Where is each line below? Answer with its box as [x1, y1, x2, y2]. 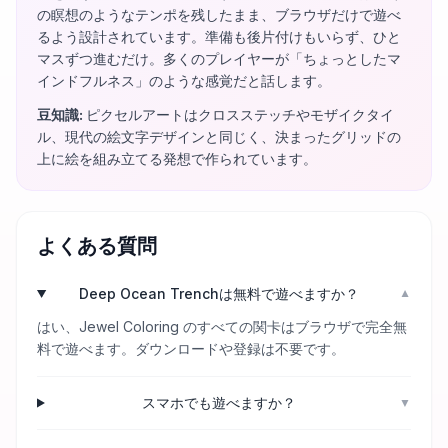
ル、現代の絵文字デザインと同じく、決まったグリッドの [37, 128, 401, 145]
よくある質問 [37, 234, 157, 258]
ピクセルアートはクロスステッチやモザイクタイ [86, 106, 394, 123]
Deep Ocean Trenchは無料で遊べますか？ [79, 285, 360, 302]
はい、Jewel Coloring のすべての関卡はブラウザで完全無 [37, 318, 407, 335]
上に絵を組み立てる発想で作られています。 [37, 150, 317, 167]
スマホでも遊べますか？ [142, 394, 297, 411]
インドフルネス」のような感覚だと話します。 [37, 72, 331, 89]
